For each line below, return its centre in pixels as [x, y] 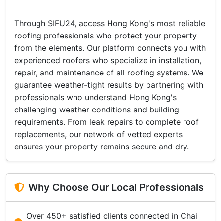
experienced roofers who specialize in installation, [108, 60]
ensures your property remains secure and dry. [102, 147]
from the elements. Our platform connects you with [110, 48]
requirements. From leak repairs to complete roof [107, 122]
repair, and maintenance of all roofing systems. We [109, 73]
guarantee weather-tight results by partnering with [109, 85]
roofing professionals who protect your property [106, 36]
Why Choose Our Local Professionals [116, 187]
